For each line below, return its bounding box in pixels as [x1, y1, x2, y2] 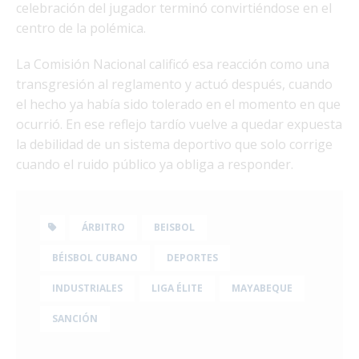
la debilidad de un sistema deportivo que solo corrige [16, 135, 333, 153]
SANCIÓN [52, 311, 98, 325]
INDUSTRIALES [52, 280, 123, 295]
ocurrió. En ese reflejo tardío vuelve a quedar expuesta [16, 115, 342, 133]
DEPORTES [167, 250, 218, 264]
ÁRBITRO [82, 220, 125, 234]
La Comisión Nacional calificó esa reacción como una [16, 54, 329, 73]
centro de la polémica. [16, 18, 146, 37]
